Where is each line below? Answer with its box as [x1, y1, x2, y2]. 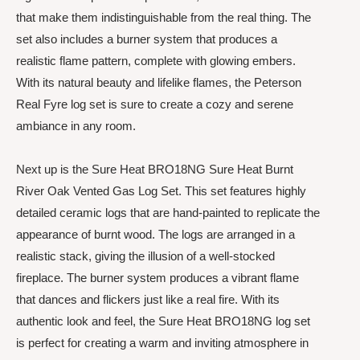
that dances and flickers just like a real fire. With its [16, 292, 280, 306]
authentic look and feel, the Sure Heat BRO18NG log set [16, 313, 310, 328]
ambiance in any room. [16, 119, 136, 133]
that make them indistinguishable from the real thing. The [16, 10, 311, 25]
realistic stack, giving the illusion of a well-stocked [16, 248, 275, 263]
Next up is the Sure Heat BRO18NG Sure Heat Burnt [16, 162, 293, 176]
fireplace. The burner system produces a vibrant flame [16, 270, 299, 284]
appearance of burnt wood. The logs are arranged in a [16, 227, 295, 241]
